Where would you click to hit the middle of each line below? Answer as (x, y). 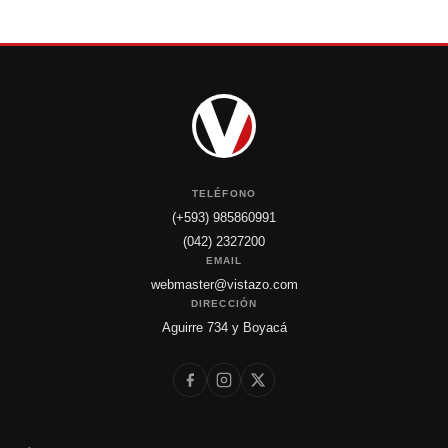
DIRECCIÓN (224, 303)
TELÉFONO (224, 193)
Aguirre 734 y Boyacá (224, 327)
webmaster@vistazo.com (224, 284)
